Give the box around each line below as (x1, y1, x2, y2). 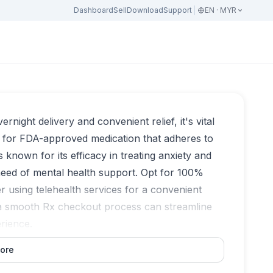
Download (127, 5, 163, 15)
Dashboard (74, 5, 113, 15)
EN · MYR (205, 5, 236, 15)
